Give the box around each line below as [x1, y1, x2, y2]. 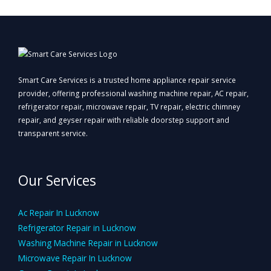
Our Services [18, 171, 96, 190]
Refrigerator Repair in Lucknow [18, 221, 136, 233]
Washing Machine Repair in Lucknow [18, 237, 158, 249]
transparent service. [18, 128, 88, 139]
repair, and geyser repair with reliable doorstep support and [18, 115, 229, 125]
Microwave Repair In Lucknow [18, 252, 132, 264]
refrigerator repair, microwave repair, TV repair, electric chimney [18, 102, 240, 112]
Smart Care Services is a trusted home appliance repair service [18, 75, 236, 85]
